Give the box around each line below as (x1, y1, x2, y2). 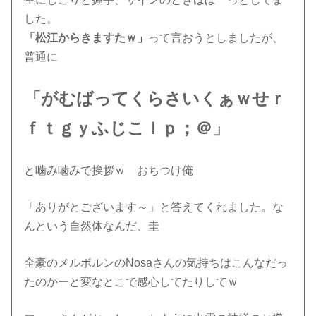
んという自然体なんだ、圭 (24, 219, 160, 232)
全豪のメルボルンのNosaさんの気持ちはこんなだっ (24, 256, 288, 269)
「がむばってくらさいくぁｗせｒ (24, 88, 287, 108)
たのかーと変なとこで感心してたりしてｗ (24, 275, 239, 288)
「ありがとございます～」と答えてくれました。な (24, 200, 284, 213)
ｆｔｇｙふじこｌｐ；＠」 (24, 118, 230, 138)
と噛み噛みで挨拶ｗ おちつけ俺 (24, 164, 194, 176)
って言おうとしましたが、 (148, 31, 284, 44)
